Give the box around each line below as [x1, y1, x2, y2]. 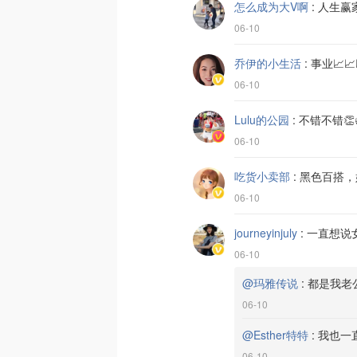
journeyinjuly [234, 225, 297, 241]
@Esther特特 [242, 327, 308, 343]
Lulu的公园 [234, 112, 289, 127]
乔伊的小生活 [234, 55, 301, 71]
